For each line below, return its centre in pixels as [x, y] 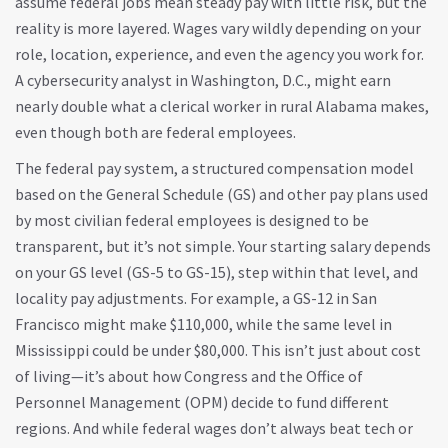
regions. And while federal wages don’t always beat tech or [214, 428]
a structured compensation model [297, 168]
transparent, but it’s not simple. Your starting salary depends [223, 246]
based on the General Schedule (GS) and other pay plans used [221, 194]
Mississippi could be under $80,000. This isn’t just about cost [218, 350]
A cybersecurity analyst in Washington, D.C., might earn [203, 80]
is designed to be [310, 220]
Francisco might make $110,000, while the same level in [203, 324]
